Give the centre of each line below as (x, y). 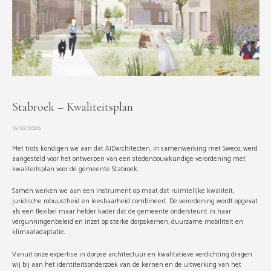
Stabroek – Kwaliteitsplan (72, 107)
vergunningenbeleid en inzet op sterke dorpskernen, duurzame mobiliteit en (127, 222)
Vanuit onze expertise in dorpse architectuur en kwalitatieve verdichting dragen (132, 254)
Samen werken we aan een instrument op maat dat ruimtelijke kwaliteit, (123, 191)
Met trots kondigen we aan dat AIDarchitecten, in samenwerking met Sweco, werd (135, 148)
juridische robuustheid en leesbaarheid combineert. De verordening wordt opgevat (135, 201)
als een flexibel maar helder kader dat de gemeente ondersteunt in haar (121, 212)
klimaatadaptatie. (39, 232)
